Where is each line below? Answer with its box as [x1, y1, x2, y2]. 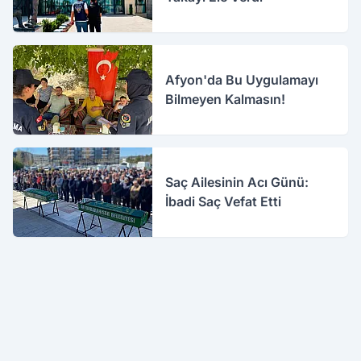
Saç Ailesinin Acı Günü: [165, 174, 309, 191]
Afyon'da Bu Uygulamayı [165, 72, 319, 89]
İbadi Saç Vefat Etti [165, 193, 282, 210]
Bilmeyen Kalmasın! [165, 91, 286, 108]
